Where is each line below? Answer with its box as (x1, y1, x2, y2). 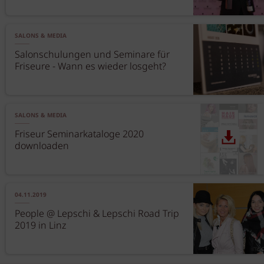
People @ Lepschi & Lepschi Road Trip (15, 207, 179, 222)
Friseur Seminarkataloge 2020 (15, 127, 144, 142)
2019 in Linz (15, 219, 66, 233)
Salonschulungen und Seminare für (15, 48, 170, 62)
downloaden (15, 139, 69, 154)
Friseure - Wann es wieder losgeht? (15, 60, 166, 74)
